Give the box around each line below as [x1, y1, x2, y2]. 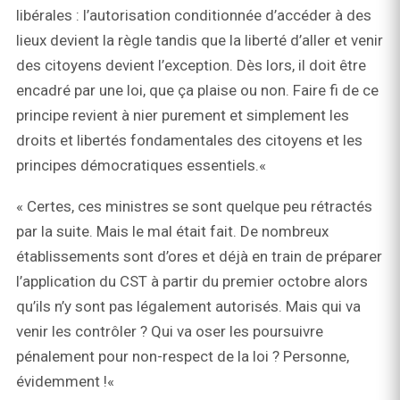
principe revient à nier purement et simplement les [16, 106, 349, 125]
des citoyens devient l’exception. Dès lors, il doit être [16, 56, 366, 75]
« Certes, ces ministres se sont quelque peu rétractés [16, 197, 372, 216]
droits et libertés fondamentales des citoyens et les [16, 131, 362, 150]
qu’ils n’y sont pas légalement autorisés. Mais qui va [16, 297, 361, 316]
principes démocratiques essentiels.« [16, 156, 270, 175]
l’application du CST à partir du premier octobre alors [16, 272, 368, 291]
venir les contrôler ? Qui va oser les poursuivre [16, 322, 323, 341]
